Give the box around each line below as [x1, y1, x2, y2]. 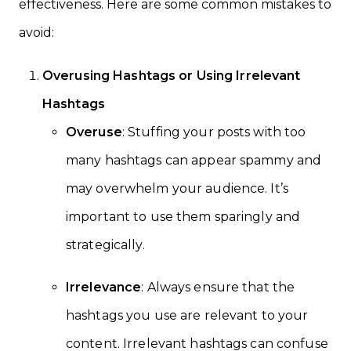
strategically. [66, 237, 145, 253]
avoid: [19, 24, 54, 40]
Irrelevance [66, 280, 142, 295]
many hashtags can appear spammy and [66, 153, 322, 168]
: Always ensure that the [141, 280, 295, 295]
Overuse [66, 125, 122, 140]
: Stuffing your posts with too [121, 125, 306, 140]
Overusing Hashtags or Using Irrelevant [42, 68, 301, 84]
